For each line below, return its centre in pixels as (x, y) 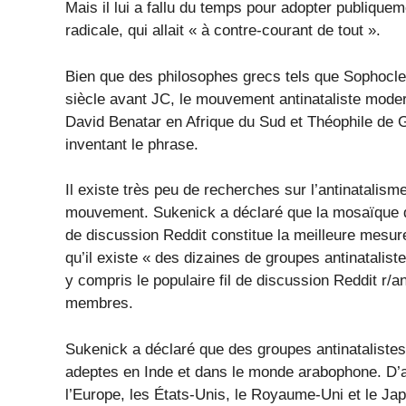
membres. (99, 304)
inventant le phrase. (132, 144)
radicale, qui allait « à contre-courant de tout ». (223, 31)
